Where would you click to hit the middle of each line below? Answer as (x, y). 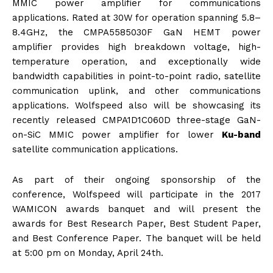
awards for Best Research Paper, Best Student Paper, (136, 224)
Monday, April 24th (119, 253)
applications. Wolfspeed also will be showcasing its (136, 106)
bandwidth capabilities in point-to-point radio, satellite (136, 76)
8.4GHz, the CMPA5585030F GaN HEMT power (136, 33)
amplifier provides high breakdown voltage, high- (136, 47)
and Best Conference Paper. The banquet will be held (136, 239)
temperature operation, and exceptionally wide (136, 62)
